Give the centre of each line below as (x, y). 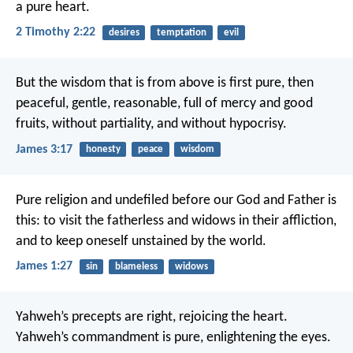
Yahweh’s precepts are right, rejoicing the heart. (152, 318)
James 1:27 (44, 266)
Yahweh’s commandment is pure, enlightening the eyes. (173, 338)
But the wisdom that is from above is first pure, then (165, 84)
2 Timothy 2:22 (56, 33)
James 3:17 (44, 149)
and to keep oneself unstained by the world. (141, 241)
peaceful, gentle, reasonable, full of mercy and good (164, 104)
